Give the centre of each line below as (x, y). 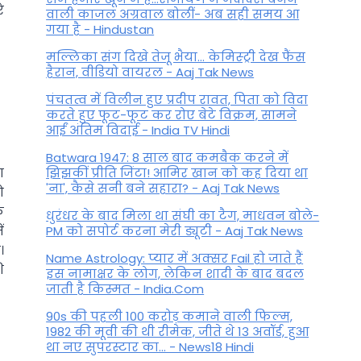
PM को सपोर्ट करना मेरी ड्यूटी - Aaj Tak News (175, 231)
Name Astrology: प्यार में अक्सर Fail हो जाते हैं (175, 259)
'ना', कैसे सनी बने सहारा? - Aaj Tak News (163, 189)
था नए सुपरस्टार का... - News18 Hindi (150, 347)
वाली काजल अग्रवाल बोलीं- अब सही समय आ (173, 15)
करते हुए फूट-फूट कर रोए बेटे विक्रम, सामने (172, 115)
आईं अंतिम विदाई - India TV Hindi (138, 131)
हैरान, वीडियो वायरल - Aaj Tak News (150, 73)
